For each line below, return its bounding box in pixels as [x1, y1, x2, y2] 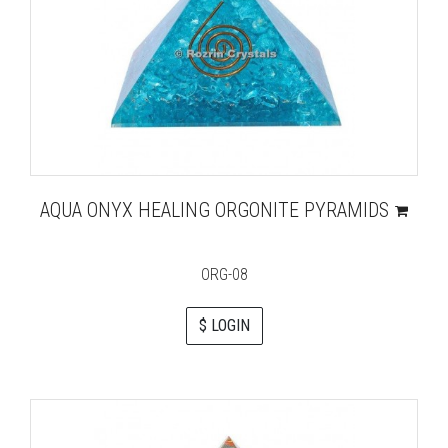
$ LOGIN [198, 316, 250, 335]
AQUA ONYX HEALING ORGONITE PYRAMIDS [40, 198, 390, 222]
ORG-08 [200, 265, 248, 284]
